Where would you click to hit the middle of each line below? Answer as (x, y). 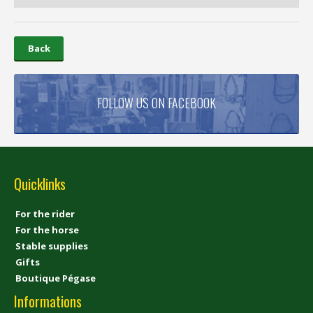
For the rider (45, 213)
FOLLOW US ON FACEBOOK (156, 103)
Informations (48, 301)
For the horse (47, 230)
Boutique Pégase (56, 278)
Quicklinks (40, 183)
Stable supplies (52, 246)
